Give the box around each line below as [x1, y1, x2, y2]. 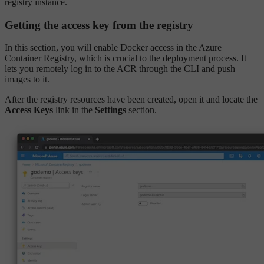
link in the [53, 105, 95, 115]
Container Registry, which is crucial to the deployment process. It [5, 53, 246, 64]
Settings [95, 105, 126, 115]
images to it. [5, 74, 49, 85]
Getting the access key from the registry [5, 18, 193, 31]
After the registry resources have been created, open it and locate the [5, 94, 258, 105]
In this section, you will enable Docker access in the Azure [5, 42, 222, 53]
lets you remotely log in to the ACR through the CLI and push [5, 64, 235, 74]
